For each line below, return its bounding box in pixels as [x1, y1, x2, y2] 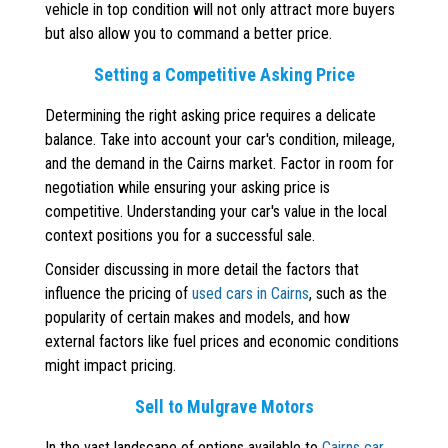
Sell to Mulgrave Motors [134, 396, 314, 418]
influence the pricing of [45, 284, 192, 304]
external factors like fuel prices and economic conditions [45, 332, 399, 352]
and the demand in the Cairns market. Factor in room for [45, 154, 394, 174]
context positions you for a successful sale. [45, 226, 315, 246]
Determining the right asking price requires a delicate [45, 106, 376, 126]
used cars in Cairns [192, 284, 309, 304]
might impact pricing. [45, 356, 176, 376]
